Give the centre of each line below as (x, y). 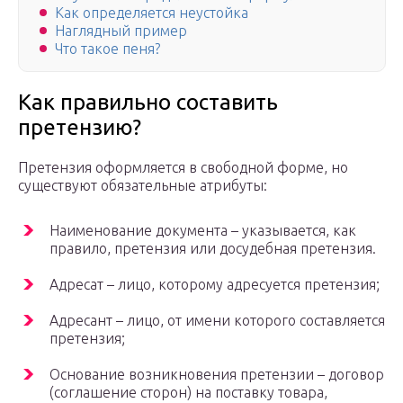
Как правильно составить (148, 103)
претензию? (80, 128)
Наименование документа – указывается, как (203, 231)
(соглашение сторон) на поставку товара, (188, 393)
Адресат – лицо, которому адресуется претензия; (215, 285)
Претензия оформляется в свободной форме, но (183, 168)
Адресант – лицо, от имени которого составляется (217, 321)
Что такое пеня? (107, 49)
